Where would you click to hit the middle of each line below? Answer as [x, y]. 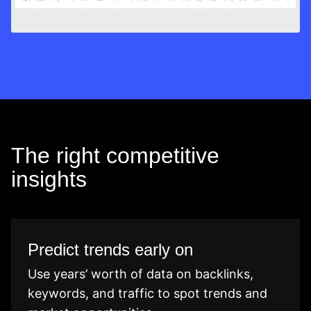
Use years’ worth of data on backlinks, [141, 274]
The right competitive [115, 156]
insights [49, 179]
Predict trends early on [110, 250]
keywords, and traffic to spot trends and [148, 294]
